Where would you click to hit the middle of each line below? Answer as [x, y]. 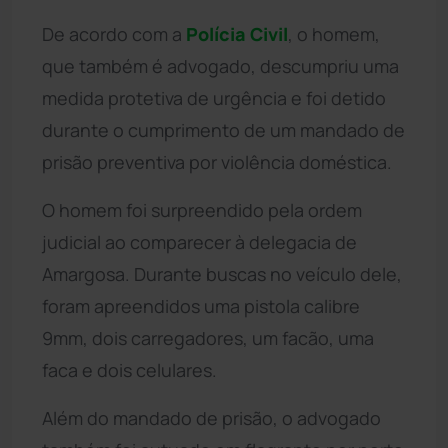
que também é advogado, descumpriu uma [220, 65]
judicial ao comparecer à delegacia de [199, 241]
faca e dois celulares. [129, 369]
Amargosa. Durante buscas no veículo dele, [222, 273]
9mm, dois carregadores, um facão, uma [208, 337]
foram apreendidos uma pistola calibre [201, 305]
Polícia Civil [237, 33]
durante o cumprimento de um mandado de [223, 129]
